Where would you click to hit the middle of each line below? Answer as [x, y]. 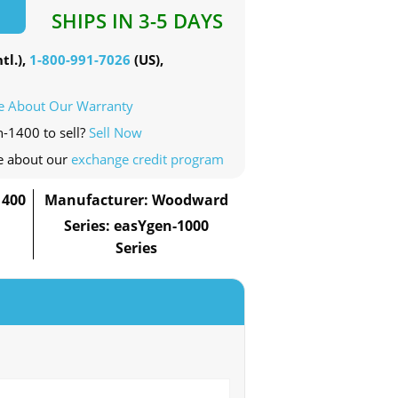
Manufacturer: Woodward [136, 200]
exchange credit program [147, 159]
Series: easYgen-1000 [136, 226]
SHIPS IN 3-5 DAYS [138, 21]
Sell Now [115, 133]
